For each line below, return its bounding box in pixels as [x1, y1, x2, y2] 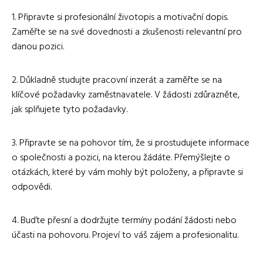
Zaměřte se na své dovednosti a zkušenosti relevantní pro [12, 24, 242, 40]
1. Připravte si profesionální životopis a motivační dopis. [12, 9, 228, 25]
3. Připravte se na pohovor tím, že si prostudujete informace [12, 135, 249, 151]
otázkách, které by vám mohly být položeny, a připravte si [12, 164, 243, 180]
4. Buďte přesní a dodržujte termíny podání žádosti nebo [12, 213, 237, 228]
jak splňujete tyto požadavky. [12, 102, 127, 117]
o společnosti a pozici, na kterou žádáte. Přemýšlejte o [12, 150, 230, 166]
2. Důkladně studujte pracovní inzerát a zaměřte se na [12, 72, 222, 88]
